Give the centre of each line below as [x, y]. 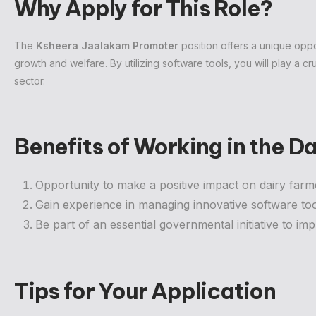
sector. [30, 81]
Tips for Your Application [145, 291]
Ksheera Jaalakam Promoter [107, 46]
